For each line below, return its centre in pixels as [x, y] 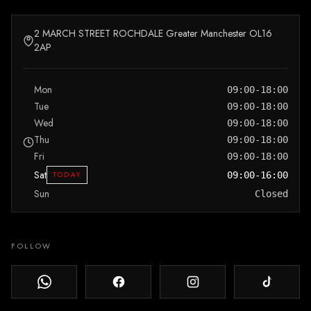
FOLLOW [32, 246]
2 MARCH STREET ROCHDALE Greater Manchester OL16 [153, 33]
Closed [271, 194]
